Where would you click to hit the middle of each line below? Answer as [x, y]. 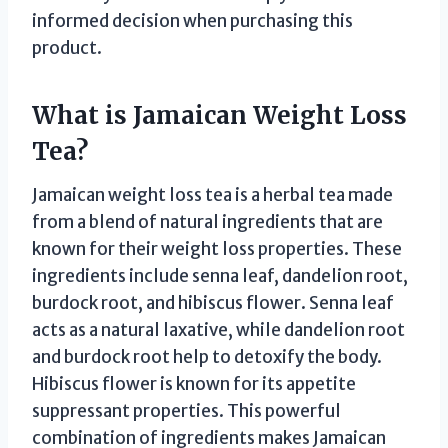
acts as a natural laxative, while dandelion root [218, 329]
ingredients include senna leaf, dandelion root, [220, 275]
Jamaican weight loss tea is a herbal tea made [212, 194]
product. [67, 47]
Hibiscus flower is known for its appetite [194, 383]
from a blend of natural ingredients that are [207, 221]
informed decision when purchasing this [192, 20]
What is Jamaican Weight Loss [219, 115]
